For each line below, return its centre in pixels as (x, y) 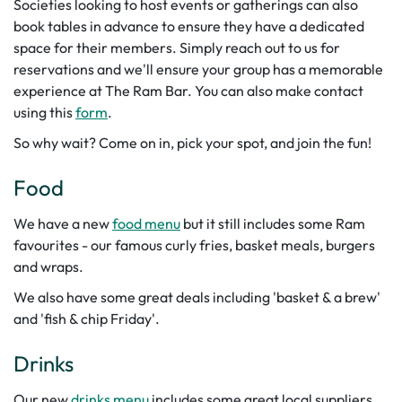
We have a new (63, 223)
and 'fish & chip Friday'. (88, 318)
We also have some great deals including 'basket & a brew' (197, 297)
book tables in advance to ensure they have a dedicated (189, 26)
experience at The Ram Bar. (103, 90)
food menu (146, 223)
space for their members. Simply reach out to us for (177, 47)
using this (44, 112)
